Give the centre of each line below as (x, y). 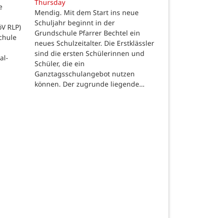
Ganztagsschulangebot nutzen (85, 73)
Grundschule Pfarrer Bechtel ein (87, 33)
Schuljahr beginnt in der (75, 22)
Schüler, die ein (60, 63)
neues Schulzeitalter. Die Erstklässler (94, 43)
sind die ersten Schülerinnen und (90, 53)
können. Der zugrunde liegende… (90, 84)
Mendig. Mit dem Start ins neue (87, 12)
